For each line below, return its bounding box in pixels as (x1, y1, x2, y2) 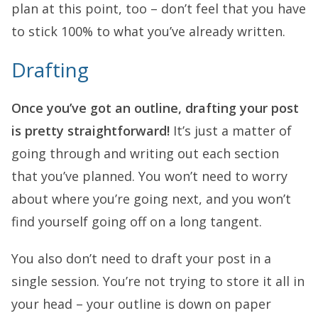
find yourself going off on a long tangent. (11, 212, 262, 230)
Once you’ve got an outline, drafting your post (11, 99, 299, 116)
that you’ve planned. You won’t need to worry (11, 167, 287, 185)
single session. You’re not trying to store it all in (11, 272, 305, 290)
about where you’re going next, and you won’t (11, 190, 291, 207)
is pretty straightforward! (11, 121, 170, 139)
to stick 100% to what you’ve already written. (11, 22, 285, 40)
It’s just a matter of (170, 121, 292, 139)
